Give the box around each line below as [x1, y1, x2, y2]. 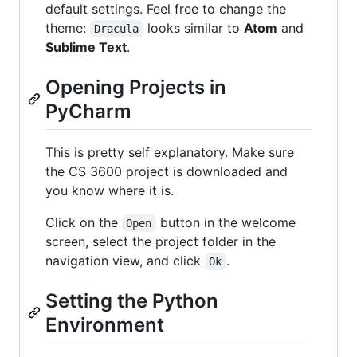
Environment [45, 313, 164, 337]
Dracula [94, 22, 139, 35]
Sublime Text [45, 38, 127, 55]
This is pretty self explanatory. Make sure [45, 144, 294, 161]
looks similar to [143, 19, 244, 36]
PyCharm [45, 99, 131, 123]
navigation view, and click [45, 253, 205, 269]
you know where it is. [45, 182, 174, 199]
